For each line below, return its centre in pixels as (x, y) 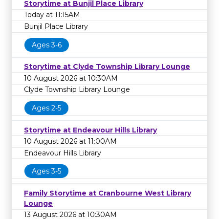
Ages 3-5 (46, 171)
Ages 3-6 (47, 45)
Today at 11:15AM (52, 15)
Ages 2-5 (46, 108)
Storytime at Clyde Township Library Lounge (107, 67)
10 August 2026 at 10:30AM (71, 78)
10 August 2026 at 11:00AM (70, 142)
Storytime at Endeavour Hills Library (90, 130)
